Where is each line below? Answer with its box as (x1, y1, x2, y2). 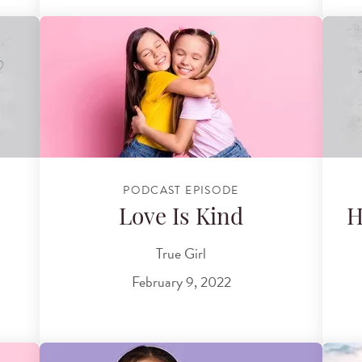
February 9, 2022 (131, 271, 231, 293)
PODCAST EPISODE (123, 181, 239, 199)
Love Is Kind (119, 208, 243, 231)
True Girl (156, 242, 206, 264)
